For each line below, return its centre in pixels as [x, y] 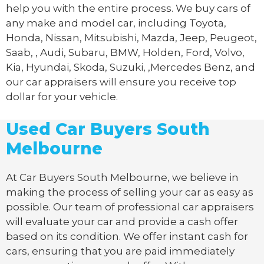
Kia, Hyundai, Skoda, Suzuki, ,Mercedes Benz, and [131, 67]
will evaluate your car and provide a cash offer [122, 221]
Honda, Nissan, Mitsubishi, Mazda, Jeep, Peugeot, [131, 38]
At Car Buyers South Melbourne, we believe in [122, 177]
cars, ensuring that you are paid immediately [120, 251]
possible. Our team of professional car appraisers [130, 207]
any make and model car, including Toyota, [116, 23]
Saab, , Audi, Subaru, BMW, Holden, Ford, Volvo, [125, 53]
